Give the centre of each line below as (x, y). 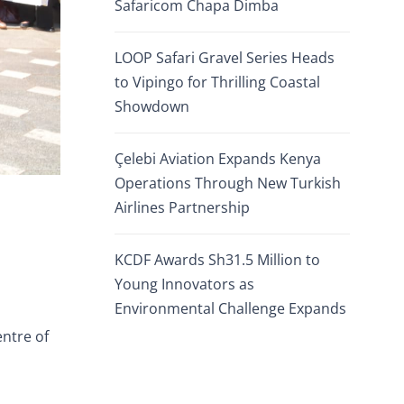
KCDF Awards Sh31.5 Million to (217, 260)
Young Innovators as (184, 284)
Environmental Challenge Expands (230, 308)
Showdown (152, 106)
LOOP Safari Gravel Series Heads (225, 58)
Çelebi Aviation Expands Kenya (218, 159)
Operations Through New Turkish (228, 183)
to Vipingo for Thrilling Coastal (217, 82)
